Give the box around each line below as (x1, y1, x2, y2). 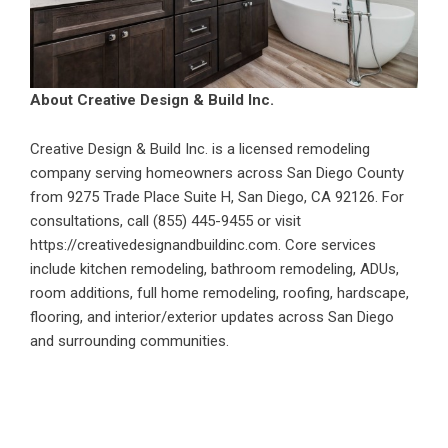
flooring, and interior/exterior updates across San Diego (30, 308, 394, 327)
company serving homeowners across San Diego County (30, 164, 404, 183)
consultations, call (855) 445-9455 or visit (30, 212, 301, 231)
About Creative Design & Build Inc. (30, 91, 274, 110)
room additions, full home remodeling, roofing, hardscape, (30, 284, 409, 303)
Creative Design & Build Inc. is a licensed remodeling (30, 140, 370, 159)
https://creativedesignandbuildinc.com (30, 236, 278, 255)
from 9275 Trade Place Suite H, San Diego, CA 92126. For (30, 188, 404, 207)
